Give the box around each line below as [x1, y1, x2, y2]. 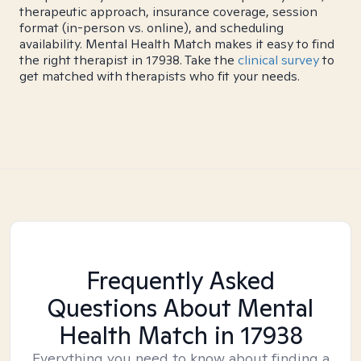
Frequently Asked [86, 264, 275, 297]
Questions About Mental [48, 292, 313, 324]
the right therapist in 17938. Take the [19, 52, 238, 68]
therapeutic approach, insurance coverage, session [19, 3, 317, 20]
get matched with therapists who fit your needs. [19, 68, 300, 85]
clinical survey [238, 52, 319, 68]
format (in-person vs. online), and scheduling [19, 19, 284, 36]
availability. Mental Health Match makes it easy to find [19, 35, 334, 52]
